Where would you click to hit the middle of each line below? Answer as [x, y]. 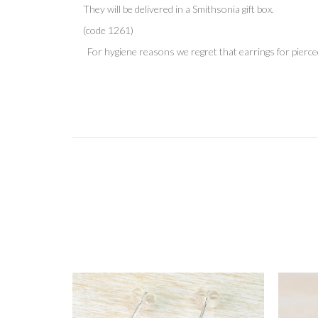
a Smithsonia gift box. [230, 9]
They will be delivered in [134, 9]
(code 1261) [109, 30]
